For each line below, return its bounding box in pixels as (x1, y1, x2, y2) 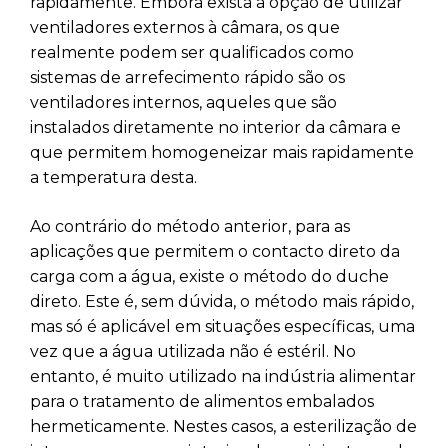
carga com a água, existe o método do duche (30, 266, 389, 286)
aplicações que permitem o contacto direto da (30, 241, 400, 261)
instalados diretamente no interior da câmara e (30, 117, 401, 137)
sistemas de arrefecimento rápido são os (30, 67, 345, 87)
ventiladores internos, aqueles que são (30, 92, 337, 112)
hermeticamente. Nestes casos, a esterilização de (30, 416, 417, 436)
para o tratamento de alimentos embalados (30, 391, 374, 411)
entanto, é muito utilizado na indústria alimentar (30, 366, 416, 386)
